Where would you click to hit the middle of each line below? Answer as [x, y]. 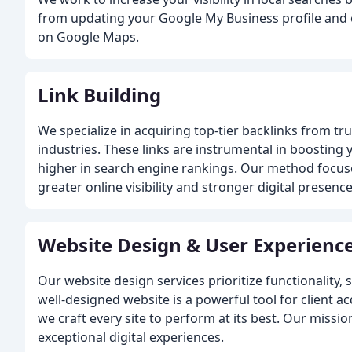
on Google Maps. [88, 37]
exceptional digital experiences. [131, 337]
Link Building [99, 95]
